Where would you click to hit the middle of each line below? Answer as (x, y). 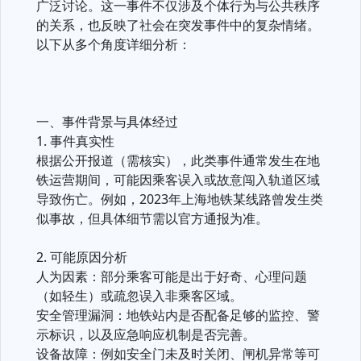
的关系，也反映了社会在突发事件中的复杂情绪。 (178, 25)
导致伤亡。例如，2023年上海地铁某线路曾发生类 (180, 199)
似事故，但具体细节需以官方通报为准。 (152, 218)
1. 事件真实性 (75, 141)
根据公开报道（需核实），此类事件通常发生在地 (178, 160)
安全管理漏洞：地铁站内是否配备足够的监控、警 (178, 315)
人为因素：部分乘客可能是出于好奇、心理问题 (172, 276)
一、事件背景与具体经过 (107, 122)
